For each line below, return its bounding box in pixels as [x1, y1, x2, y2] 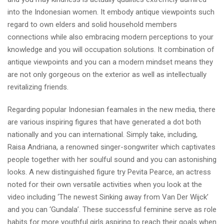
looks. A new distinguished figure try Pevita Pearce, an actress [7, 167, 211, 176]
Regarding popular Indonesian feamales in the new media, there [7, 105, 215, 114]
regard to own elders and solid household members [7, 20, 177, 29]
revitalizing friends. [7, 82, 68, 91]
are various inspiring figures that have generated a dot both [7, 117, 201, 126]
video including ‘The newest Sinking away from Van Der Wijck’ [7, 192, 208, 201]
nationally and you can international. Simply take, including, [7, 130, 197, 139]
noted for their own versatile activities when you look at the [7, 180, 202, 189]
